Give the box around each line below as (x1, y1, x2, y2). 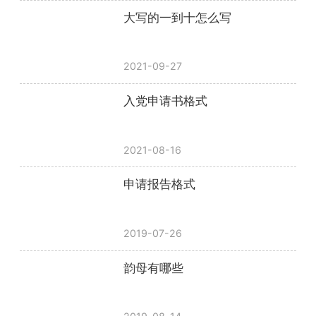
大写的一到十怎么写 (123, 10, 232, 25)
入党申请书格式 (123, 94, 208, 109)
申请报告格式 (123, 177, 196, 192)
